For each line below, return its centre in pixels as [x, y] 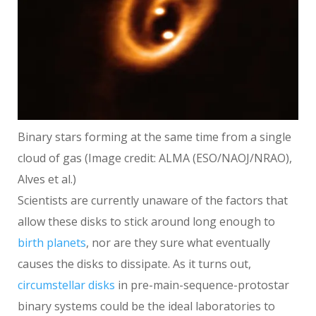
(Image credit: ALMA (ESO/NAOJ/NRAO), [188, 158]
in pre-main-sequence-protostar [202, 285]
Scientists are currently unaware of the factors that [153, 200]
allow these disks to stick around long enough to [146, 221]
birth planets [52, 242]
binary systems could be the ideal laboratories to [146, 306]
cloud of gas [51, 158]
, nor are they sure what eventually [178, 242]
